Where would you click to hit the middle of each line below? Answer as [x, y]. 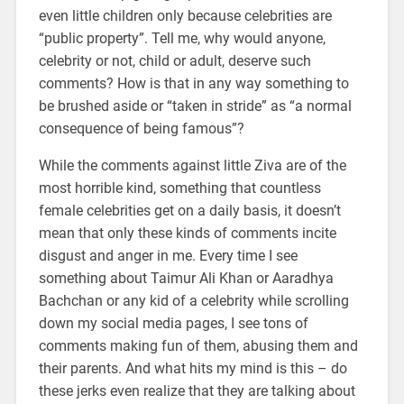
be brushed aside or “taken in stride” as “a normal [195, 106]
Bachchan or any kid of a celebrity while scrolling [193, 300]
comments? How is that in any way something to [193, 83]
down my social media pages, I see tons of [173, 323]
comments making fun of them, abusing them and [198, 345]
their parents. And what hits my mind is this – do [193, 368]
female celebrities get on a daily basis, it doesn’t [189, 210]
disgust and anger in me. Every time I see [168, 255]
